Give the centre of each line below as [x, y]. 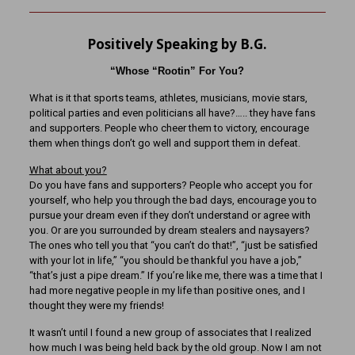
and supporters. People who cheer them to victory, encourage [169, 128]
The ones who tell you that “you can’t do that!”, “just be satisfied [173, 245]
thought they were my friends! [96, 305]
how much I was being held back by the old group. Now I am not [175, 347]
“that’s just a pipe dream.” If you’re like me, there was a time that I [176, 275]
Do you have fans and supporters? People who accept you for [170, 185]
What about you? [68, 170]
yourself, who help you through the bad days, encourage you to [173, 200]
